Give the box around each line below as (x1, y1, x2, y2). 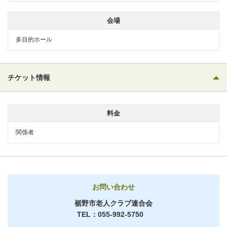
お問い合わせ (92, 182, 135, 191)
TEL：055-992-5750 (77, 210, 143, 218)
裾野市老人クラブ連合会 (74, 199, 153, 207)
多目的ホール (16, 35, 52, 43)
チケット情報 (8, 73, 50, 82)
